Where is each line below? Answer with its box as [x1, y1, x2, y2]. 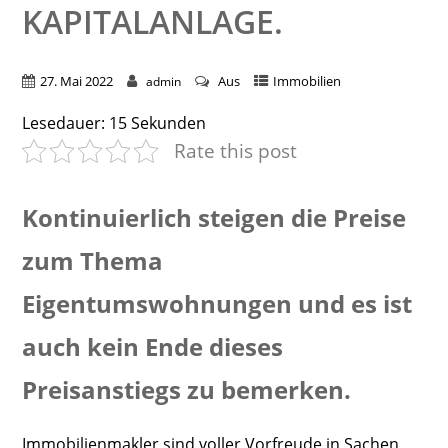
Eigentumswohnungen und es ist [21, 287, 412, 321]
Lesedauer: [21, 112, 105, 135]
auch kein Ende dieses [21, 330, 283, 364]
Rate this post [173, 137, 297, 165]
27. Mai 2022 [39, 72, 113, 91]
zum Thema [21, 244, 163, 278]
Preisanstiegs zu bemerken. [21, 373, 351, 407]
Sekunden [130, 112, 206, 135]
